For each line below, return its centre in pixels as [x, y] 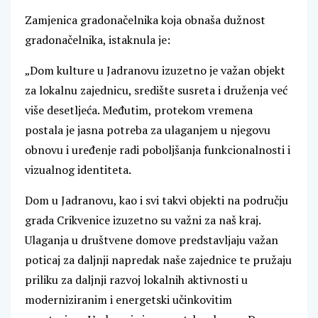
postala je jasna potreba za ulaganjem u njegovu [148, 130]
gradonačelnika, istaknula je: [98, 40]
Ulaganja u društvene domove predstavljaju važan [152, 240]
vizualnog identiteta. [78, 170]
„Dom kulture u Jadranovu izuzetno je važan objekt [155, 71]
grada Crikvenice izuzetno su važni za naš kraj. [143, 220]
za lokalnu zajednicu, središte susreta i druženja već [156, 91]
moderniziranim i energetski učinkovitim [128, 300]
